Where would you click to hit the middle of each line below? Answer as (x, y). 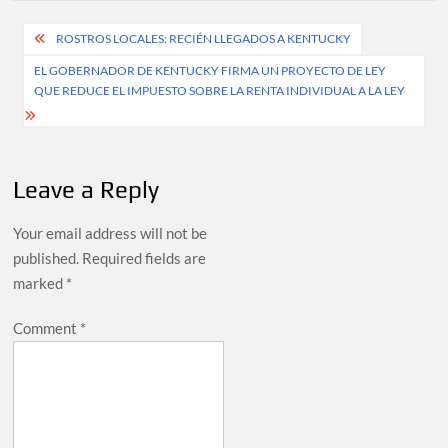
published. (46, 258)
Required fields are (144, 258)
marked (40, 283)
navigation (82, 72)
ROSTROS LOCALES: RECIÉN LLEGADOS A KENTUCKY (204, 39)
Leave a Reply (86, 190)
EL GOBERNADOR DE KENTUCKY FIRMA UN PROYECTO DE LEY (210, 71)
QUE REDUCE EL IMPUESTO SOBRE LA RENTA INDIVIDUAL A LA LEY (220, 91)
